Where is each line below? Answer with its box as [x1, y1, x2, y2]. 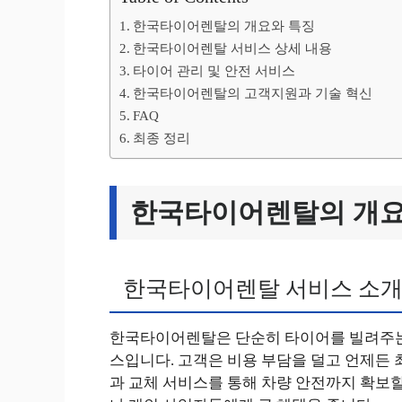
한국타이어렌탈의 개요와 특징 [133, 17, 316, 33]
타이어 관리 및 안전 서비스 [133, 62, 296, 78]
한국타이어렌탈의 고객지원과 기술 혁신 [133, 84, 373, 100]
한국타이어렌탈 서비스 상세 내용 [133, 39, 333, 56]
